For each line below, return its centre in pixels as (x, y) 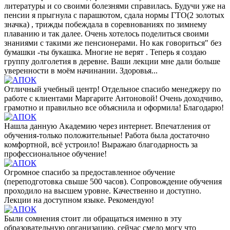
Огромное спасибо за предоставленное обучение (90, 172)
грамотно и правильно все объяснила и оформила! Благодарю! (114, 107)
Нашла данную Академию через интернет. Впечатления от (107, 126)
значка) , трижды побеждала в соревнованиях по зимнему (106, 24)
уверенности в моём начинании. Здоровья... (81, 70)
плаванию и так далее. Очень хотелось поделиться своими (107, 33)
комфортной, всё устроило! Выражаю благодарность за (101, 144)
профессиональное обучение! (55, 154)
